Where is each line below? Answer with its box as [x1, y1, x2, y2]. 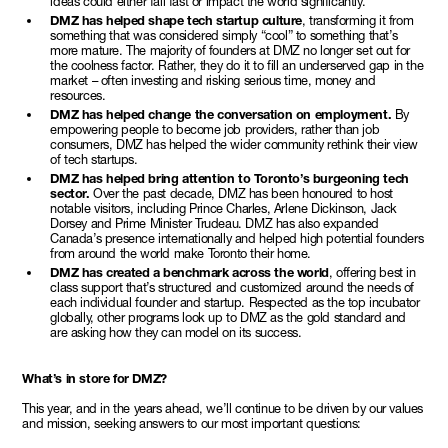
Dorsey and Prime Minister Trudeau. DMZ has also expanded [50, 215, 379, 231]
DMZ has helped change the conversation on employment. [50, 106, 395, 122]
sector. [50, 185, 90, 201]
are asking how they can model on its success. [50, 324, 302, 340]
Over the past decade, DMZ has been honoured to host [89, 185, 393, 201]
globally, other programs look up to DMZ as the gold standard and [50, 309, 406, 325]
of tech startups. [50, 151, 138, 167]
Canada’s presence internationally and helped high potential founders [50, 230, 424, 246]
